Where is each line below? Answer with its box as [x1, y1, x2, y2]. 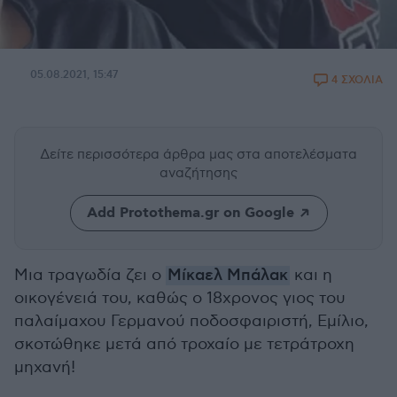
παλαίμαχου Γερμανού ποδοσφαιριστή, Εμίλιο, [14, 312, 369, 331]
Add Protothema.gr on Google [86, 204, 294, 222]
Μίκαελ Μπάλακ [167, 266, 288, 285]
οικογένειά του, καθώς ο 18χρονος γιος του [14, 289, 346, 307]
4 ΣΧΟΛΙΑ [331, 74, 383, 87]
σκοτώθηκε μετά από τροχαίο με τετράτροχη [14, 335, 354, 354]
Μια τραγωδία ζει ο [14, 266, 161, 284]
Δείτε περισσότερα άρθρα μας [40, 146, 237, 162]
